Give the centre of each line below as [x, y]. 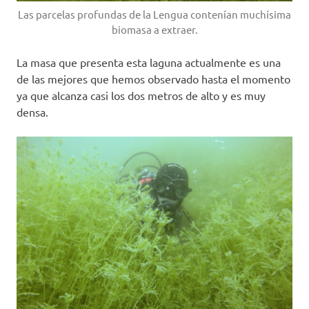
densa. [32, 112]
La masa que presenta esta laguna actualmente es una [149, 62]
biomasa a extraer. [154, 30]
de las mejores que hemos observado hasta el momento [153, 79]
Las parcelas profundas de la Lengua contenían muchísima [154, 14]
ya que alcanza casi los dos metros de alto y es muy [141, 96]
